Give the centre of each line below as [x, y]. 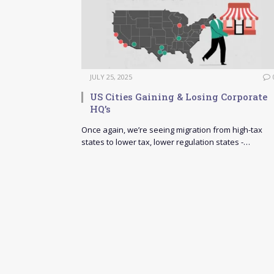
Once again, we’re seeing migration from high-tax [172, 130]
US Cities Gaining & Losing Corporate [179, 97]
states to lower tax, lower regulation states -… [166, 142]
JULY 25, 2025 [111, 77]
